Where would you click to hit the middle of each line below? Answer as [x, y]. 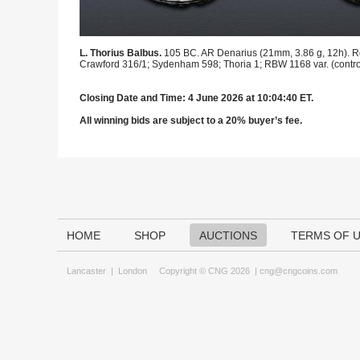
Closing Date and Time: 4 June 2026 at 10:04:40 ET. [196, 98]
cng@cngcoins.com [299, 271]
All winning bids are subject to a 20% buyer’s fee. [191, 121]
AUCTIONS [228, 235]
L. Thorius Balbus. [122, 53]
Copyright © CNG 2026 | [203, 271]
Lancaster [86, 271]
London [133, 271]
